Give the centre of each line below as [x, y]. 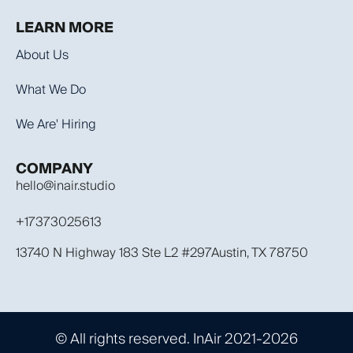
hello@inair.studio [65, 186]
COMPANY [54, 169]
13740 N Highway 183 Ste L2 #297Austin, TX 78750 [162, 253]
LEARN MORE [65, 28]
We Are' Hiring [56, 124]
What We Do [51, 90]
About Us [42, 55]
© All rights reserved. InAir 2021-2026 [176, 339]
